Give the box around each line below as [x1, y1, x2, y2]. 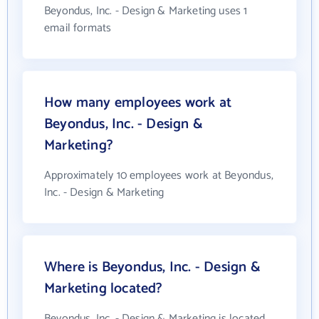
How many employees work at [44, 91, 232, 115]
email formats [44, 19, 112, 38]
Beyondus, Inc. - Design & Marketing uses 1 [44, 1, 248, 21]
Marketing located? [44, 277, 163, 300]
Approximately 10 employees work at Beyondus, [44, 166, 273, 185]
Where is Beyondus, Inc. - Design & [44, 256, 261, 279]
